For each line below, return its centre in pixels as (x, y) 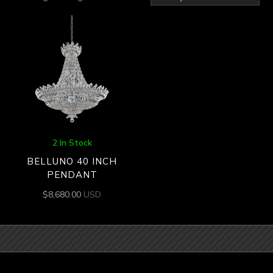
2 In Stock (72, 142)
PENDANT (72, 175)
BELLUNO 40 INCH (72, 161)
